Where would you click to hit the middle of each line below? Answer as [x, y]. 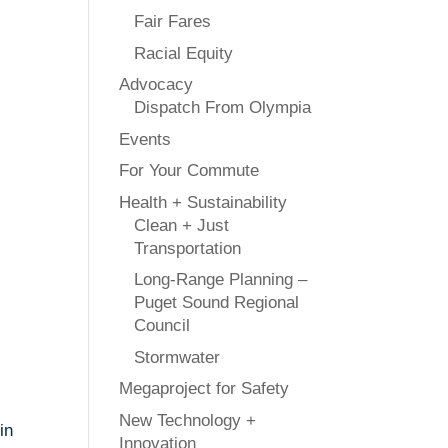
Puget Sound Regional [217, 302]
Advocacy [156, 84]
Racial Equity [184, 53]
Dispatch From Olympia [223, 107]
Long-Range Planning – [221, 279]
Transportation [188, 248]
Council [162, 325]
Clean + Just [182, 225]
